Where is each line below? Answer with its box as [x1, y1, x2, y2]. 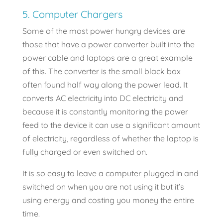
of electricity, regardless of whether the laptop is [22, 133, 199, 144]
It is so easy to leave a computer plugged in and [22, 168, 199, 179]
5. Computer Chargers [22, 8, 122, 21]
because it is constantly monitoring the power [22, 107, 188, 117]
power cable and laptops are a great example [22, 53, 193, 63]
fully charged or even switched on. [22, 147, 147, 157]
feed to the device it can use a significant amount [22, 120, 200, 130]
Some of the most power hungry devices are [22, 26, 185, 36]
